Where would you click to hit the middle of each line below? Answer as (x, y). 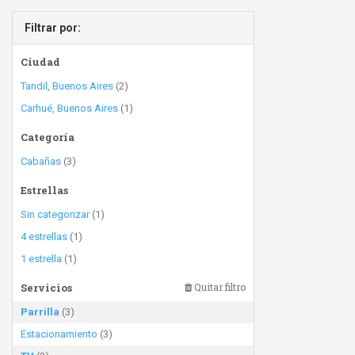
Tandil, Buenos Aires (67, 86)
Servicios (46, 288)
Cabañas (41, 161)
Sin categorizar (55, 214)
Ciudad (40, 62)
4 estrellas (44, 237)
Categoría (48, 137)
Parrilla (40, 312)
